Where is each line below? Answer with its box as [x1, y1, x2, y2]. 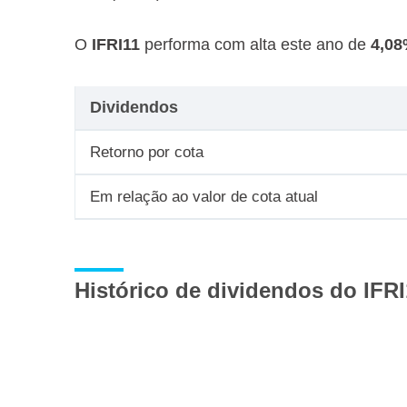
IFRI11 [92, 35, 140, 54]
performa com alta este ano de [140, 35, 371, 54]
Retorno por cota [90, 144, 203, 161]
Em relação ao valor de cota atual [90, 188, 318, 205]
